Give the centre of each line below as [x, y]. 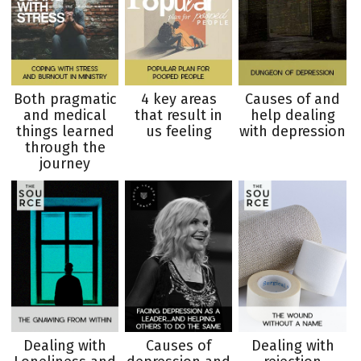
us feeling [178, 132]
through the [65, 148]
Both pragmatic [65, 100]
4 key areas [178, 100]
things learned [65, 132]
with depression [293, 132]
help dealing [293, 116]
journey [65, 164]
